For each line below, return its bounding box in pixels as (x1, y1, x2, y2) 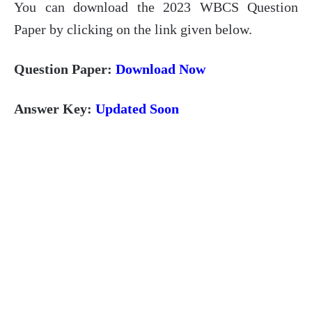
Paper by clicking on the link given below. (14, 21, 252, 37)
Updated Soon (95, 100, 179, 116)
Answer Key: (14, 100, 95, 116)
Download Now (116, 61, 205, 77)
